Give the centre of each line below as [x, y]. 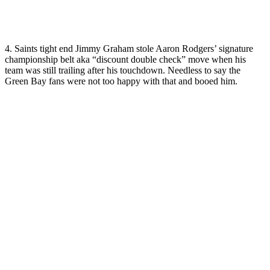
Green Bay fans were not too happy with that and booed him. [121, 81]
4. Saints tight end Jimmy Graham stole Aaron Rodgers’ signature [129, 48]
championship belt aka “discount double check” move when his [125, 59]
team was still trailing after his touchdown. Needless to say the [123, 70]
